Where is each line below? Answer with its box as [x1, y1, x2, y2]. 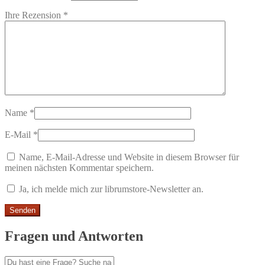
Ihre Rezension [5, 10, 63, 21]
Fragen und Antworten [5, 228, 143, 244]
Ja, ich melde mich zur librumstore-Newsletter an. [17, 184, 203, 195]
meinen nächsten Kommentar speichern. [5, 163, 154, 173]
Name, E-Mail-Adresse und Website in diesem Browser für [19, 152, 239, 163]
